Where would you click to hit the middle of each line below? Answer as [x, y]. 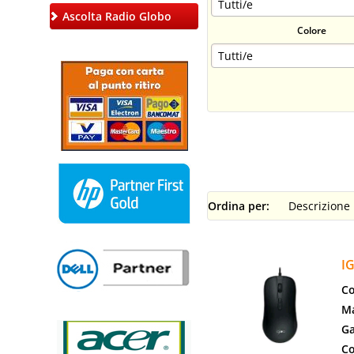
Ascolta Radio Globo [117, 16]
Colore [311, 30]
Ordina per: [239, 206]
